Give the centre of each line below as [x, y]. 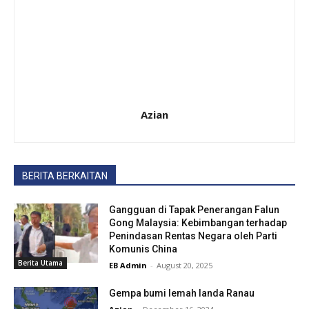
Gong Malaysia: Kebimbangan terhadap [198, 223]
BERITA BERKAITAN [65, 176]
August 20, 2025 [185, 266]
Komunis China [143, 249]
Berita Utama [40, 263]
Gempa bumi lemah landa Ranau [182, 293]
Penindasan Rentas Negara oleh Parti [193, 236]
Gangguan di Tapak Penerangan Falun [195, 210]
